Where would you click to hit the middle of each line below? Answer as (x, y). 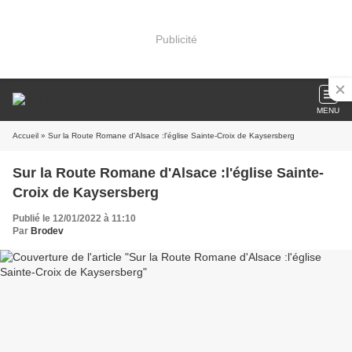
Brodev (47, 231)
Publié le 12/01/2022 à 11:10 (74, 218)
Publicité (176, 39)
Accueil (26, 136)
